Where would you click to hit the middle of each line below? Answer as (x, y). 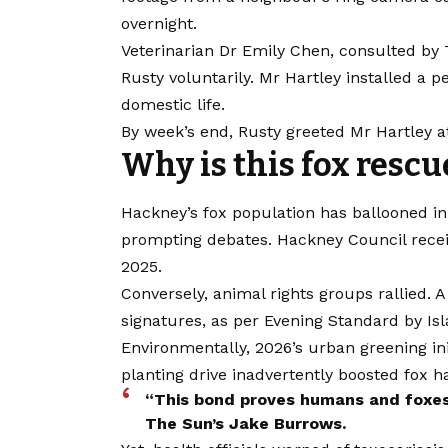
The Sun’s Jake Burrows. (245, 424)
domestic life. (173, 104)
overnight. (159, 23)
